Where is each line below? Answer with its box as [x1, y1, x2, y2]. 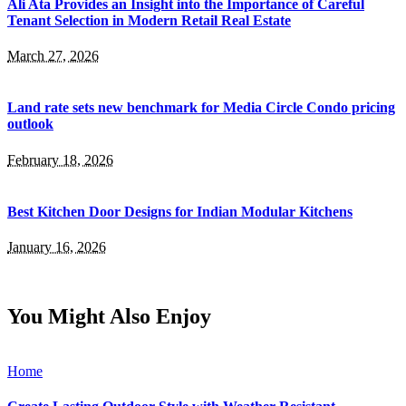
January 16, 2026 [7, 239, 106, 256]
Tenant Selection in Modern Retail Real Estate [7, 12, 291, 28]
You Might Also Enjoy [7, 304, 211, 329]
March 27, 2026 [7, 48, 99, 64]
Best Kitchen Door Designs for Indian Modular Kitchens [7, 203, 353, 219]
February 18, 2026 [7, 151, 113, 168]
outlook [7, 116, 53, 132]
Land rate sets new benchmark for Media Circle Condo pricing [7, 100, 395, 116]
